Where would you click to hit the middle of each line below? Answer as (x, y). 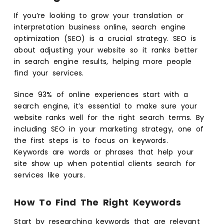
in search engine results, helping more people (103, 61)
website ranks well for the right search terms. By (109, 117)
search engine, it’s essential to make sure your (106, 106)
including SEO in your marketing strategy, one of (109, 129)
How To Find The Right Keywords (97, 202)
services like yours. (50, 175)
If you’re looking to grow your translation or (99, 15)
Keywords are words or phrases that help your (104, 152)
